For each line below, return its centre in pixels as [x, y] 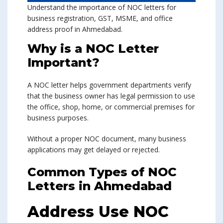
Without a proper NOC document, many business [107, 139]
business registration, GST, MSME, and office [100, 18]
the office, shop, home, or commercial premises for [111, 107]
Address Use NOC [98, 212]
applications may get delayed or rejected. [94, 150]
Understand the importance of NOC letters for [102, 7]
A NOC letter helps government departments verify [109, 85]
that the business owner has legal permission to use [111, 96]
